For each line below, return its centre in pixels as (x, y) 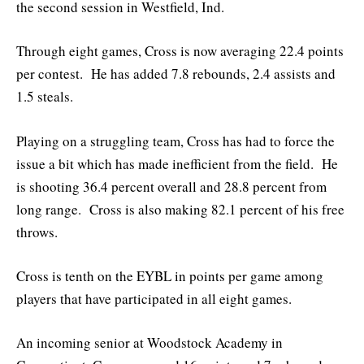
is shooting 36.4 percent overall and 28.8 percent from (171, 186)
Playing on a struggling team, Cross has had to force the (175, 141)
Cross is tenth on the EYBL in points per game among (170, 275)
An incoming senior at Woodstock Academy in (149, 342)
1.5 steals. (45, 97)
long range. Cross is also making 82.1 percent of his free (180, 209)
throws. (37, 232)
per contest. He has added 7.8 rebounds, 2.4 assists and (176, 74)
